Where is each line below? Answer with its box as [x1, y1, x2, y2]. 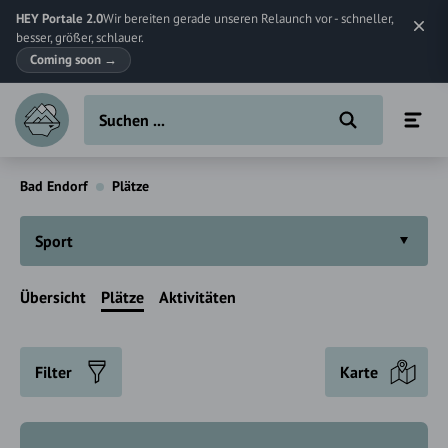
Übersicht [20, 287, 86, 307]
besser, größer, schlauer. [16, 29, 144, 46]
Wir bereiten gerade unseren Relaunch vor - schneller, [103, 10, 393, 27]
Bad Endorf [20, 177, 88, 195]
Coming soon [30, 51, 104, 68]
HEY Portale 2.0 [16, 10, 103, 27]
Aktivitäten [159, 287, 236, 307]
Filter [35, 362, 72, 382]
